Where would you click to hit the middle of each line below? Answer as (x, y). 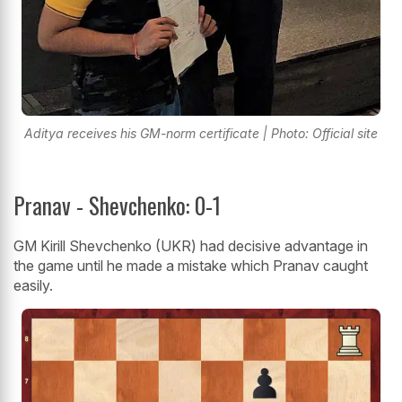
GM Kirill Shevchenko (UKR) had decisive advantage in (191, 245)
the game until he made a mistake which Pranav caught (191, 265)
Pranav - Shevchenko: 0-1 (117, 205)
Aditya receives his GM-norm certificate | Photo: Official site (201, 133)
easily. (33, 285)
